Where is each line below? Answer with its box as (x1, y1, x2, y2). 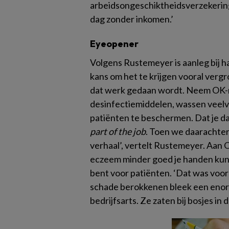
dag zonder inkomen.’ (90, 13, 173, 25)
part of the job (90, 126, 146, 137)
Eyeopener (90, 38, 139, 50)
